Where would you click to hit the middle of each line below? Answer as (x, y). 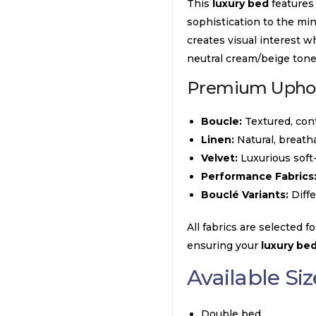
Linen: (218, 140)
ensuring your (224, 245)
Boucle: (221, 121)
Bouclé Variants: (245, 195)
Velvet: (219, 158)
